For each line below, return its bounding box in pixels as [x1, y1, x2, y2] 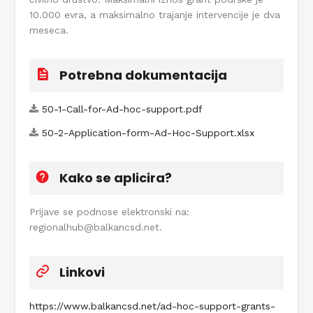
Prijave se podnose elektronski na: [29, 206, 189, 218]
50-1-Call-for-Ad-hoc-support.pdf [42, 103, 203, 115]
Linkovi [59, 263, 105, 282]
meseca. [29, 24, 68, 36]
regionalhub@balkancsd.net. [29, 221, 162, 233]
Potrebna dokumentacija [59, 66, 227, 85]
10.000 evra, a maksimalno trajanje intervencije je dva [29, 9, 280, 21]
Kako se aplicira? [59, 169, 172, 187]
